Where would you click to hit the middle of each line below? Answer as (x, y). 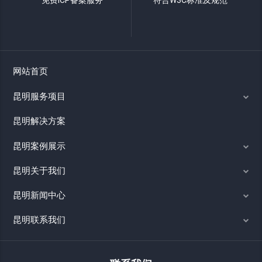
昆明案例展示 (39, 146)
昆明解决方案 (39, 121)
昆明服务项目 (39, 96)
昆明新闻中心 (39, 195)
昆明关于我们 (39, 170)
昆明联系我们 (39, 220)
